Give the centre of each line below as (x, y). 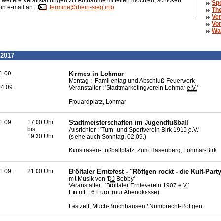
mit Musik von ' (88, 178)
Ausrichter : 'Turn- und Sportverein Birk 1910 (129, 129)
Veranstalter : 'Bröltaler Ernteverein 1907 (123, 185)
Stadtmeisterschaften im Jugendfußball (129, 122)
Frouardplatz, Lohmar (97, 102)
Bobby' (125, 178)
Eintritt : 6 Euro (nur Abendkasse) (114, 192)
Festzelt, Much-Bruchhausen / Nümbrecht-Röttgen (135, 206)
